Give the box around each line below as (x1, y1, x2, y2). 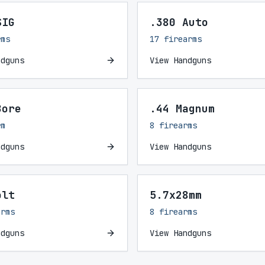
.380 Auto (150, 15, 208, 29)
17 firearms (150, 34, 202, 44)
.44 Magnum (150, 102, 215, 115)
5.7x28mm (150, 188, 202, 202)
